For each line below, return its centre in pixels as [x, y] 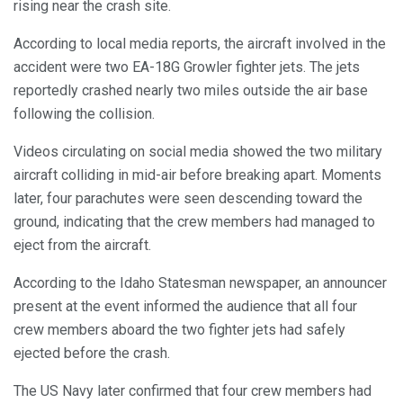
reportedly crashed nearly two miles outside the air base [191, 90]
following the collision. [84, 113]
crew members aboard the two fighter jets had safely [179, 329]
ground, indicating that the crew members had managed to [194, 221]
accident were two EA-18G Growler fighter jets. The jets [187, 67]
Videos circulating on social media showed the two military [198, 151]
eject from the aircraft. [82, 245]
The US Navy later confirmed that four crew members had [193, 390]
